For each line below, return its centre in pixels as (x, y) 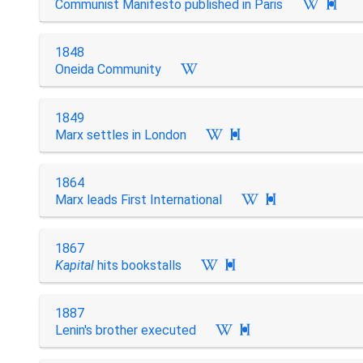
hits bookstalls (137, 265)
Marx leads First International (138, 200)
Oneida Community (108, 69)
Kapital (74, 265)
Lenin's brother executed (125, 330)
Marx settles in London (120, 135)
